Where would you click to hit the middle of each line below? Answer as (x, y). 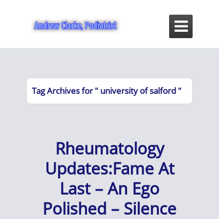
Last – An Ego (109, 188)
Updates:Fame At (109, 168)
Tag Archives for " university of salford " (107, 91)
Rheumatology (109, 148)
